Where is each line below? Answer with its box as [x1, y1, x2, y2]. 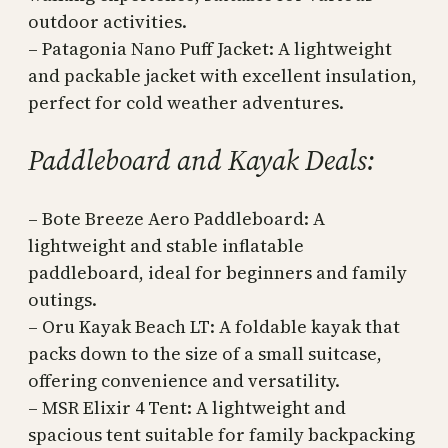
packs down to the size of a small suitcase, [28, 341, 382, 367]
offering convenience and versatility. [28, 368, 340, 394]
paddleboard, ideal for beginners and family [28, 260, 407, 286]
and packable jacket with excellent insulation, [28, 63, 417, 89]
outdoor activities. [28, 9, 187, 35]
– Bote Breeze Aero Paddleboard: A [28, 206, 325, 232]
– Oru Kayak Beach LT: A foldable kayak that [28, 314, 400, 340]
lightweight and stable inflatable [28, 233, 304, 259]
